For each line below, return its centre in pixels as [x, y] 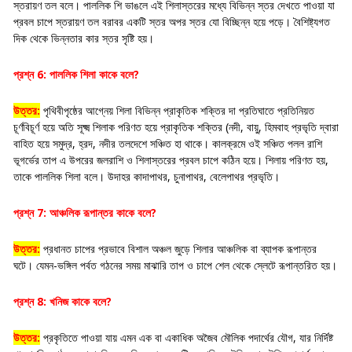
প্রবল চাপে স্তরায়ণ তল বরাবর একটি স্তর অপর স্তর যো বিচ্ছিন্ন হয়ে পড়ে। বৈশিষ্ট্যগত [172, 21]
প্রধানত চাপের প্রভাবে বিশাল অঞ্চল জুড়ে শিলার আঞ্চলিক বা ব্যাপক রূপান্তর [178, 248]
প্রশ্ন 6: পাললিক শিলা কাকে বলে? [76, 74]
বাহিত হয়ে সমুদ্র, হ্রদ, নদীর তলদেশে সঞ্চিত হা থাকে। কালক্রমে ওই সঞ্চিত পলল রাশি [168, 143]
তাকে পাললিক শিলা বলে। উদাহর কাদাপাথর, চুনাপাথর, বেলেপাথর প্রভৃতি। [147, 176]
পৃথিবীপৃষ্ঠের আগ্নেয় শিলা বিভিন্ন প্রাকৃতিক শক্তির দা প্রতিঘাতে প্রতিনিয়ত [177, 110]
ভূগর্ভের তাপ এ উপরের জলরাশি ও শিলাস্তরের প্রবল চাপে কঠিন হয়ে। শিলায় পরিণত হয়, [171, 159]
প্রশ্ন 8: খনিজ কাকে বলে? [62, 301]
